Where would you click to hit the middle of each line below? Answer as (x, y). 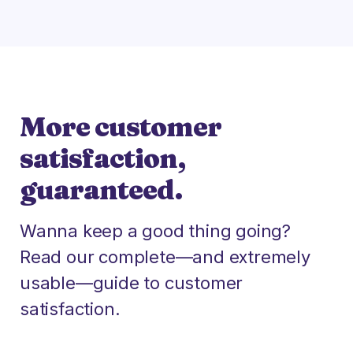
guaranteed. (101, 190)
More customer (121, 127)
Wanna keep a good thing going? (155, 231)
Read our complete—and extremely (165, 257)
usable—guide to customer (132, 283)
